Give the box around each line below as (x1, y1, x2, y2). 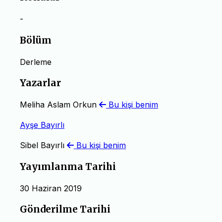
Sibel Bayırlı (20, 140, 67, 151)
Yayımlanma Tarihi (20, 161, 116, 172)
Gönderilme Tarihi (20, 204, 111, 216)
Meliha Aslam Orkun (20, 100, 99, 110)
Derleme (20, 56, 52, 67)
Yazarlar (20, 77, 61, 89)
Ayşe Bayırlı (20, 120, 64, 130)
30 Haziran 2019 (20, 183, 82, 193)
